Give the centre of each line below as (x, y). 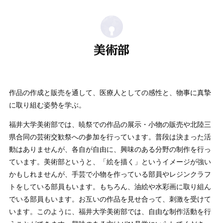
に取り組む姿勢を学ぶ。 (47, 105)
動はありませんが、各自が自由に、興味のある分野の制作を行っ (110, 149)
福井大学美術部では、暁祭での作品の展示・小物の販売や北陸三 (110, 124)
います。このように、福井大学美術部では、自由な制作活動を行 (110, 212)
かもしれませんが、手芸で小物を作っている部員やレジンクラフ (110, 174)
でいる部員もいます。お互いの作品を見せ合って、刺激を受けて (110, 199)
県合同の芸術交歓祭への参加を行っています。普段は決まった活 (110, 137)
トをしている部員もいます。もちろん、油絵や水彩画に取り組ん (110, 187)
